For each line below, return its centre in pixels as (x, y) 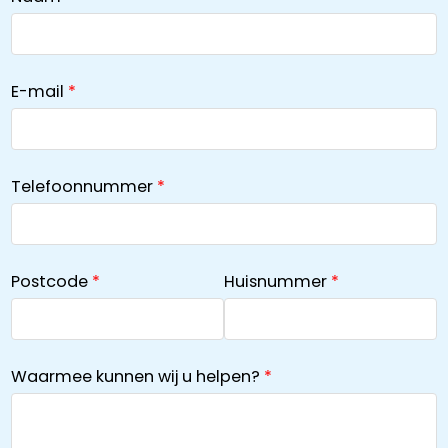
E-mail (37, 91)
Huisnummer (275, 281)
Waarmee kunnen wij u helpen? (135, 376)
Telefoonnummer (81, 186)
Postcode (49, 281)
